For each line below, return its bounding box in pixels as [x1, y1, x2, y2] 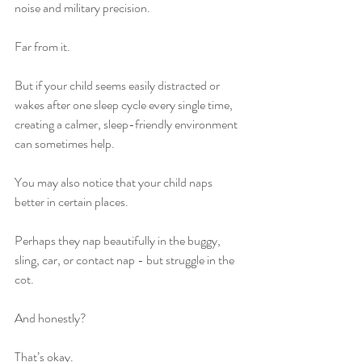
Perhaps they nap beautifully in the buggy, [15, 231, 223, 250]
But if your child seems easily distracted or [15, 76, 222, 95]
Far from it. [15, 37, 70, 56]
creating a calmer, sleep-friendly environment [15, 115, 240, 133]
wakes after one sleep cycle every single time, [15, 95, 235, 114]
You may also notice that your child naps [15, 173, 215, 192]
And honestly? [15, 309, 86, 327]
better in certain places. [15, 192, 128, 211]
